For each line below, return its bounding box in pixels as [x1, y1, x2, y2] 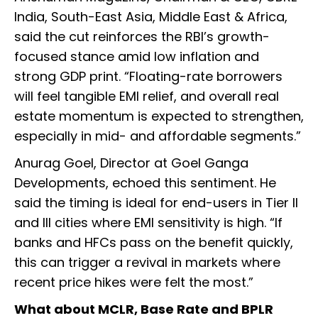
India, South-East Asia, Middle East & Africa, [14, 8, 287, 26]
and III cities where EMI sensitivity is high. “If [14, 214, 283, 232]
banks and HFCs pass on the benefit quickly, [14, 234, 293, 252]
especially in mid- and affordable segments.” [14, 127, 301, 146]
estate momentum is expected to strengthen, [14, 107, 304, 126]
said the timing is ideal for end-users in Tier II [14, 194, 298, 212]
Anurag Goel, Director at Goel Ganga [14, 154, 248, 172]
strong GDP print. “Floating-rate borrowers [14, 67, 283, 86]
